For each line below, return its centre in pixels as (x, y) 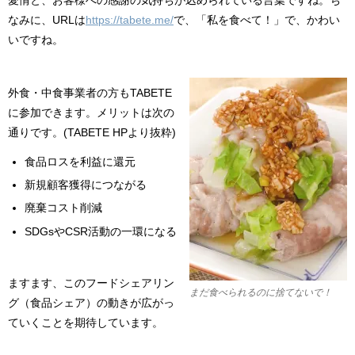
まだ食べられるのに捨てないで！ (261, 292)
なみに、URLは (47, 19)
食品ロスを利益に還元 (80, 161)
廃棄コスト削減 (63, 208)
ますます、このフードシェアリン (91, 282)
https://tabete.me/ (130, 19)
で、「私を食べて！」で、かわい (257, 19)
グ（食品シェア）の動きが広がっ (91, 302)
